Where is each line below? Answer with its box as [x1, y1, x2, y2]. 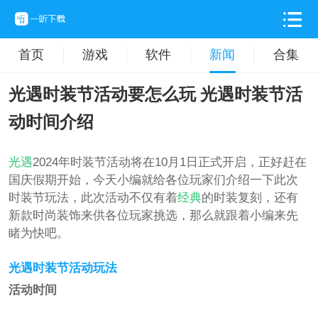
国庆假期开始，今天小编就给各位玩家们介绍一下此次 [8, 173, 298, 187]
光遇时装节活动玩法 [8, 261, 117, 275]
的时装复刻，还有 [201, 191, 298, 205]
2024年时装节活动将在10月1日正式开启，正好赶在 [32, 155, 307, 170]
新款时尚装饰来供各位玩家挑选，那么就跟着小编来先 [8, 209, 298, 223]
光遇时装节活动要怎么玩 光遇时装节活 [8, 85, 302, 104]
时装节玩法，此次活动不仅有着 [8, 191, 177, 205]
